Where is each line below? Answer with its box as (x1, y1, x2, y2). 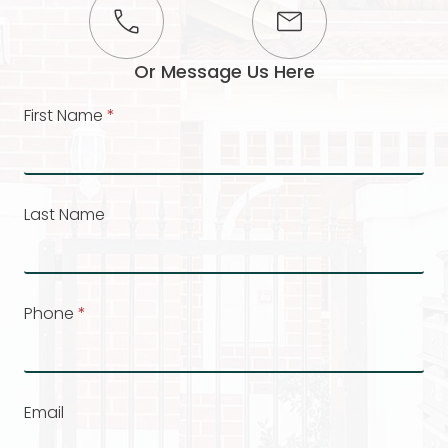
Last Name (24, 202, 105, 226)
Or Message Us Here (133, 58, 315, 84)
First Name (24, 103, 103, 127)
